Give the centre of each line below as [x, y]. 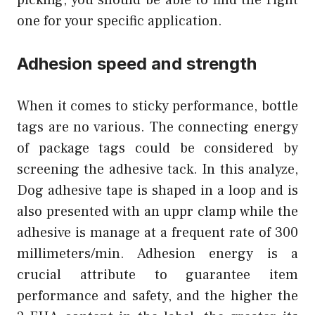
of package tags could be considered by [157, 148]
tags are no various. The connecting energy [157, 127]
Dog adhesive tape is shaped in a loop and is [157, 190]
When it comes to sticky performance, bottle [157, 106]
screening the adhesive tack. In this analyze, [157, 169]
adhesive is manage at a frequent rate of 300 [157, 232]
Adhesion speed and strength [137, 63]
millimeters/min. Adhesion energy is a [157, 253]
